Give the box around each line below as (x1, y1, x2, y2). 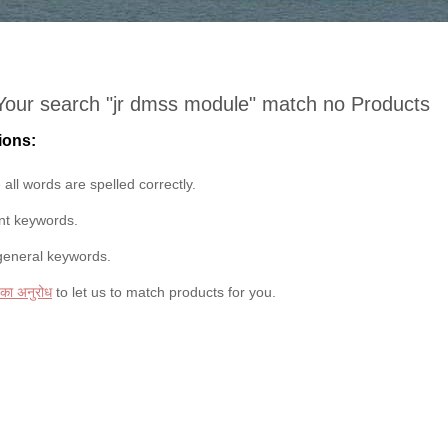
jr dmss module (113, 93, 249, 115)
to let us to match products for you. (52, 284, 276, 300)
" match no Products (249, 93, 430, 115)
